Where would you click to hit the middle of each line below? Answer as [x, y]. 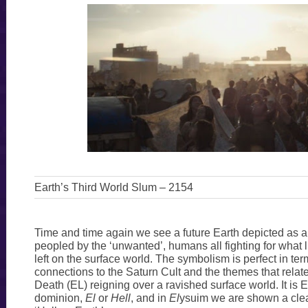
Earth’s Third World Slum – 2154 [113, 188]
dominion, [59, 298]
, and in [150, 298]
